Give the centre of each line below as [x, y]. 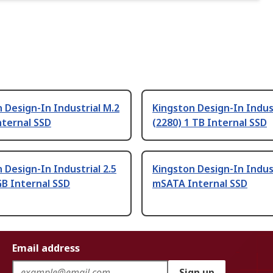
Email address [46, 248]
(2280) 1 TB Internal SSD [210, 123]
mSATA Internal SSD [200, 184]
